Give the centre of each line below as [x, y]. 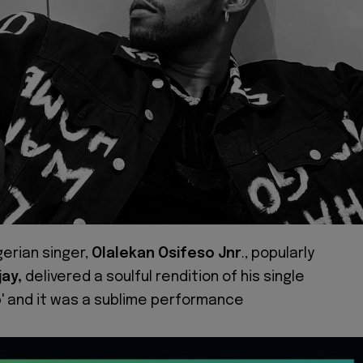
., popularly [278, 253]
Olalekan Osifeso [153, 253]
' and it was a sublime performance [123, 300]
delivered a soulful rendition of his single [165, 277]
